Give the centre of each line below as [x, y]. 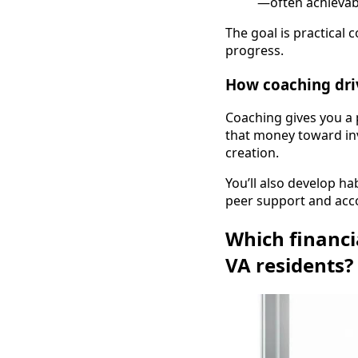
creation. [252, 153]
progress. [255, 50]
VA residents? [289, 265]
